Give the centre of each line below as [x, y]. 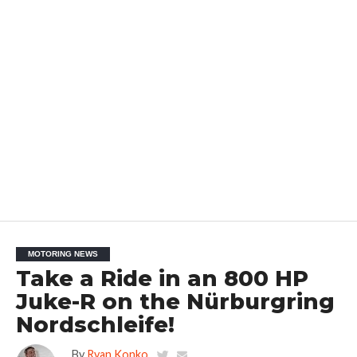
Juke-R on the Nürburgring [175, 301]
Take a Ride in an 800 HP [162, 278]
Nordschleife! [95, 324]
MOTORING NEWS [63, 253]
